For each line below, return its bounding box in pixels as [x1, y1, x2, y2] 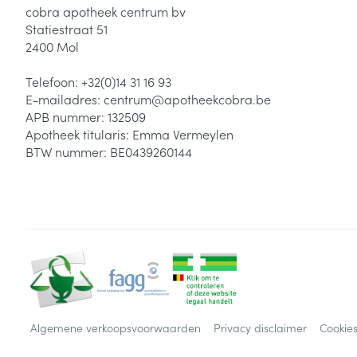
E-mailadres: [25, 90, 104, 108]
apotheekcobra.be [164, 90, 271, 108]
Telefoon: [25, 73, 81, 90]
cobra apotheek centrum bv [25, 2, 186, 20]
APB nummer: [25, 108, 108, 125]
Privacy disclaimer [214, 320, 307, 335]
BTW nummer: [25, 143, 110, 160]
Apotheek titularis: [25, 125, 132, 143]
